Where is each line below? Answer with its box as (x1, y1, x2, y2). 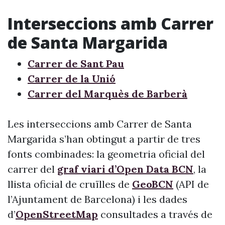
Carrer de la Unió (28, 72, 116, 85)
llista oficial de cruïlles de (8, 178, 132, 190)
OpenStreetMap (16, 208, 98, 220)
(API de (173, 178, 209, 190)
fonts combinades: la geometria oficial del (8, 148, 205, 160)
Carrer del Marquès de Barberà (28, 87, 187, 100)
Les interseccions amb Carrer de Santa (8, 118, 192, 130)
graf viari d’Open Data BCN (57, 163, 193, 175)
